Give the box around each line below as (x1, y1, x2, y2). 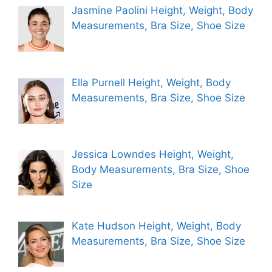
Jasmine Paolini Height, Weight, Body (71, 4, 253, 17)
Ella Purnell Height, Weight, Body (71, 76, 231, 89)
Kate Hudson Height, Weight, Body (71, 220, 241, 233)
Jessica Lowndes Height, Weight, (71, 148, 234, 161)
